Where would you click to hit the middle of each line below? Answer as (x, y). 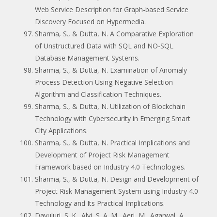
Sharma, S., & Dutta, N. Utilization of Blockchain (110, 106)
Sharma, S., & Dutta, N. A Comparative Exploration (114, 33)
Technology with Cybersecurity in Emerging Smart (113, 118)
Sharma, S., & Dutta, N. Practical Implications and (112, 142)
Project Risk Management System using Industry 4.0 (116, 191)
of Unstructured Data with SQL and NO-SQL (104, 46)
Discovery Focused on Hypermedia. (90, 21)
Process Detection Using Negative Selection (104, 82)
